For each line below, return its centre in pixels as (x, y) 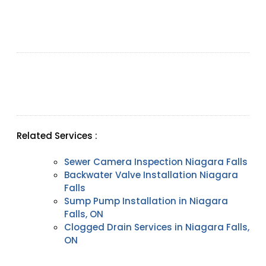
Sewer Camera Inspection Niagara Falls (156, 162)
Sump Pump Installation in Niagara (146, 201)
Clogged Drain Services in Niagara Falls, (157, 227)
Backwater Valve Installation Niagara (151, 175)
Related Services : (57, 135)
